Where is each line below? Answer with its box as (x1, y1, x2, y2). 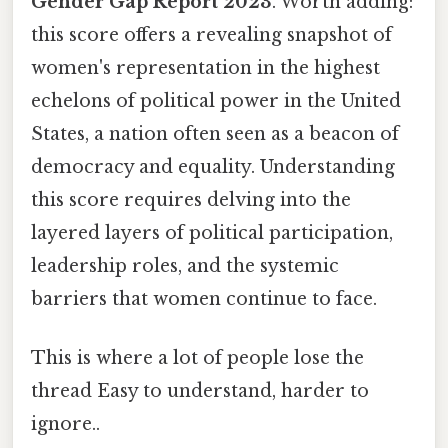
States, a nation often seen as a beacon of (31, 122, 399, 145)
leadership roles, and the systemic (31, 254, 339, 277)
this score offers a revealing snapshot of (31, 23, 392, 46)
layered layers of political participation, (31, 221, 393, 244)
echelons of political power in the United (31, 89, 401, 112)
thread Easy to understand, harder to (31, 380, 369, 403)
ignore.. (31, 413, 100, 436)
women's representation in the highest (31, 56, 380, 79)
